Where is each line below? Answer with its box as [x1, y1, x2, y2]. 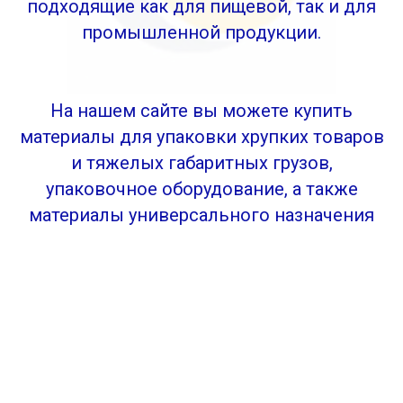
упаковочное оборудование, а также [45, 178, 358, 200]
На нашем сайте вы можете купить [50, 100, 353, 121]
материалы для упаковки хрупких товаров [19, 126, 384, 148]
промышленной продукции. [82, 22, 321, 43]
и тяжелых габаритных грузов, [70, 152, 333, 174]
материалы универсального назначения [29, 204, 374, 226]
